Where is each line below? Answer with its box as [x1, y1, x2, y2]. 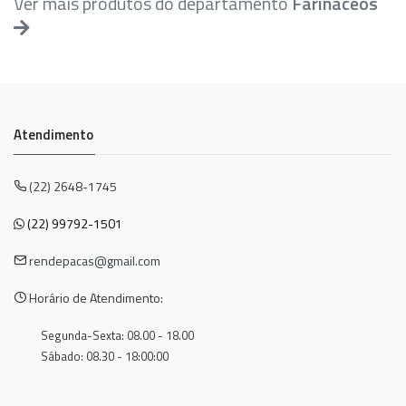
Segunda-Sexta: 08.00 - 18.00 [41, 326, 194, 345]
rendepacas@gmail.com [29, 251, 160, 271]
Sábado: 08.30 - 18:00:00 [41, 347, 171, 366]
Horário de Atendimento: [26, 288, 163, 308]
